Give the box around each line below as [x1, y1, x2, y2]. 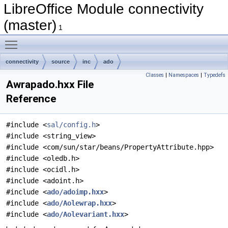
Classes [146, 72, 164, 78]
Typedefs [204, 72, 225, 78]
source [51, 59, 70, 65]
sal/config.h [47, 121, 96, 129]
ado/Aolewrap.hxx [47, 199, 112, 207]
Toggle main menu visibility [22, 35, 110, 43]
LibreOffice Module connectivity [4, 1, 204, 17]
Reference [6, 93, 56, 105]
